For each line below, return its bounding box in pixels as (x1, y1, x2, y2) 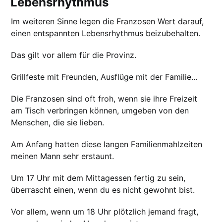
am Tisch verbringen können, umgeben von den (11, 105, 189, 115)
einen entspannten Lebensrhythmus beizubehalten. (11, 28, 201, 38)
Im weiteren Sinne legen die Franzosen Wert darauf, (11, 16, 204, 26)
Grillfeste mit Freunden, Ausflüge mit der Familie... (11, 71, 198, 82)
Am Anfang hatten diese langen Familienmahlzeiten (11, 139, 203, 149)
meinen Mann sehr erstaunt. (11, 151, 114, 161)
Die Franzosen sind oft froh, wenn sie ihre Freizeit (11, 93, 198, 104)
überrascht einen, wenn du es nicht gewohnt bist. (11, 184, 195, 195)
